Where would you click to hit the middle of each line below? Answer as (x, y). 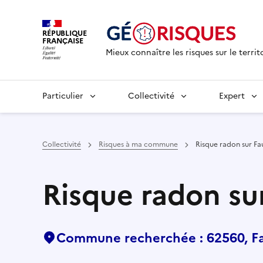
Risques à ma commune (138, 144)
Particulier (63, 96)
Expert (232, 96)
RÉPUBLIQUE (65, 33)
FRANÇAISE (63, 41)
